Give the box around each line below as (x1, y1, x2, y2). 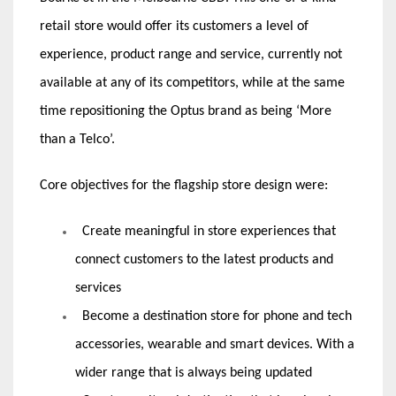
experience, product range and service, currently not (40, 47, 342, 62)
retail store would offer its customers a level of (40, 19, 308, 34)
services (75, 280, 121, 295)
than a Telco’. (40, 132, 115, 147)
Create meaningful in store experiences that (75, 224, 336, 239)
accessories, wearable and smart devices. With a (75, 337, 354, 352)
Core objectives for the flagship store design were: (40, 178, 328, 193)
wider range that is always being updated (75, 365, 312, 380)
